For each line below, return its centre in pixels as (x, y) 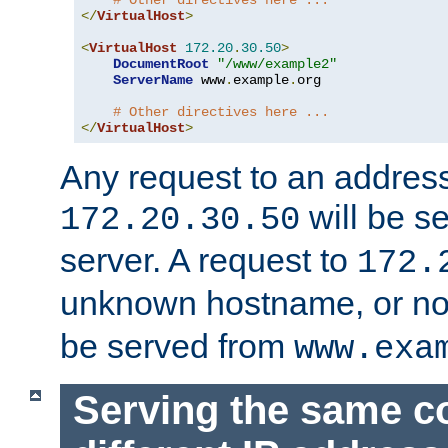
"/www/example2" (277, 64)
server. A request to (208, 260)
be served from (177, 346)
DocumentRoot (161, 64)
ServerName (153, 80)
